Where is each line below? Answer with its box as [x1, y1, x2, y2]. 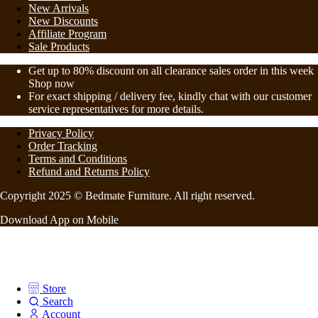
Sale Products [28, 40, 89, 53]
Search [43, 295, 73, 307]
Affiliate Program [28, 28, 106, 40]
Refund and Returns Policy [28, 165, 150, 177]
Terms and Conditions [28, 153, 127, 165]
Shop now [28, 77, 75, 89]
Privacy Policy [28, 127, 94, 139]
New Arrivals [28, 2, 89, 14]
